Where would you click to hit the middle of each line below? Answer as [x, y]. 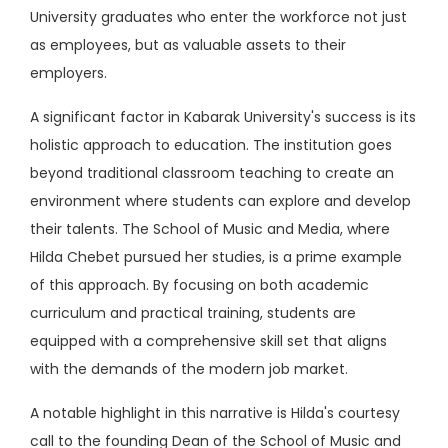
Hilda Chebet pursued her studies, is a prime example [216, 256]
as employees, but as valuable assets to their [188, 44]
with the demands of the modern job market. [189, 368]
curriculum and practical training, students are [193, 312]
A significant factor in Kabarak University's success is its [223, 116]
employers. [68, 72]
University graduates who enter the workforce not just [218, 16]
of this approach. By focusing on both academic [199, 284]
